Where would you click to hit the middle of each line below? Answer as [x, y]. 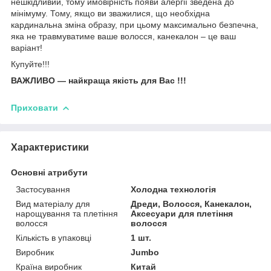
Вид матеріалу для [53, 204]
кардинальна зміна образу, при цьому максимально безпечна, [135, 24]
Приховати [34, 107]
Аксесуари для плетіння [182, 213]
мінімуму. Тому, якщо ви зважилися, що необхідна [110, 13]
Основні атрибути [49, 172]
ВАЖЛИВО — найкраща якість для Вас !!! [99, 80]
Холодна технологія [174, 189]
